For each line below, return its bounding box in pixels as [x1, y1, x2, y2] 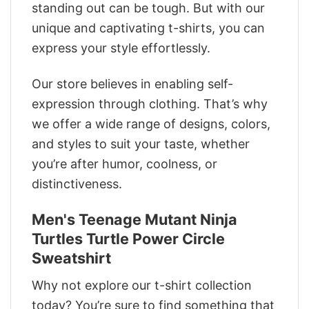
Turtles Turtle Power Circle [32, 230, 225, 248]
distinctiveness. [32, 177, 122, 192]
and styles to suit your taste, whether [32, 137, 250, 152]
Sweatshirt [32, 249, 111, 268]
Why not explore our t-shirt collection [32, 278, 252, 293]
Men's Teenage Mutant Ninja [32, 210, 237, 229]
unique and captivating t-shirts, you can [32, 20, 265, 35]
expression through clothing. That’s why [32, 97, 268, 112]
